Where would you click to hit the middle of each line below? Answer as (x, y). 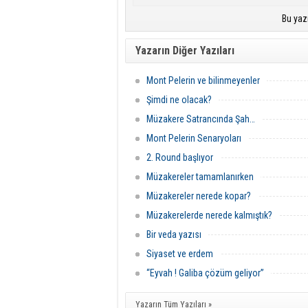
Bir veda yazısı (174, 234)
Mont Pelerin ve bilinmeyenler (203, 80)
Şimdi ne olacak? (179, 100)
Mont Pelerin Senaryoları (194, 138)
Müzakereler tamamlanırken (200, 177)
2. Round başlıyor (180, 157)
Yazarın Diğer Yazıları (185, 51)
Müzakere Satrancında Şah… (201, 119)
